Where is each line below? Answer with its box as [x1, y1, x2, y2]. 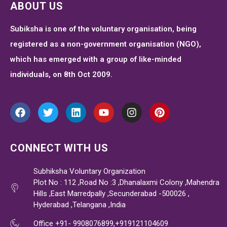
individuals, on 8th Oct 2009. [10, 69, 112, 79]
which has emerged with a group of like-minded [10, 54, 181, 64]
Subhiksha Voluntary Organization [33, 166, 145, 176]
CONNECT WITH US [10, 141, 108, 154]
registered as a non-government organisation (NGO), [10, 39, 201, 49]
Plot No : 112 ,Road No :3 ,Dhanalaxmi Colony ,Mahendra [33, 177, 219, 187]
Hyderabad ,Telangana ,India [33, 200, 126, 209]
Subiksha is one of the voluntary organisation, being [10, 24, 197, 33]
